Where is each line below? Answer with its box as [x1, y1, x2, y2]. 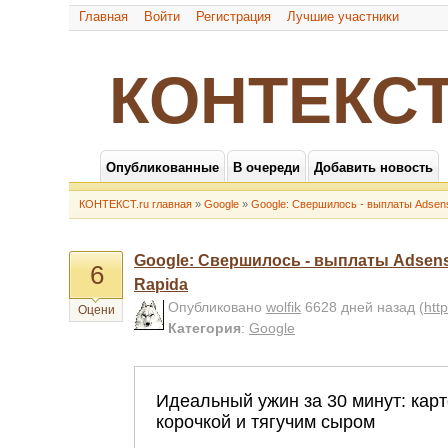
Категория [168, 320, 241, 336]
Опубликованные [106, 160, 219, 175]
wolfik [266, 299, 301, 315]
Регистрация [196, 9, 271, 24]
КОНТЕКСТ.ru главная [79, 198, 192, 210]
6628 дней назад [305, 299, 419, 315]
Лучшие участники [287, 9, 399, 24]
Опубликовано [168, 299, 266, 315]
